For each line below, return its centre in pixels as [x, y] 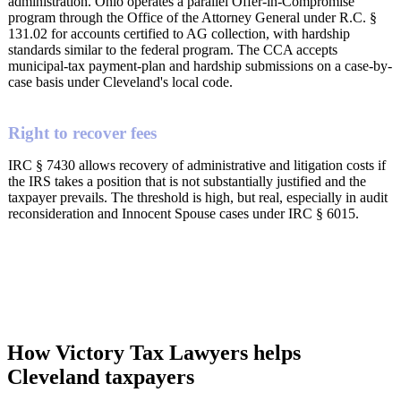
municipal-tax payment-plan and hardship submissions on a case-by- [200, 66]
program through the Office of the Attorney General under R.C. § [192, 18]
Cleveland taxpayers [101, 376]
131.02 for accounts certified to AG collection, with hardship [179, 34]
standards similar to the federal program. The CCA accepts [173, 50]
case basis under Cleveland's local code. [120, 82]
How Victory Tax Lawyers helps [154, 352]
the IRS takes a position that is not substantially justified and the [187, 181]
